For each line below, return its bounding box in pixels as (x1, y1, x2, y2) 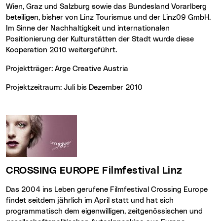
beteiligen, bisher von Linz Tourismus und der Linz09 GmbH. (6, 13, 211, 21)
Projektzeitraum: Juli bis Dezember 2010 (10, 83, 143, 91)
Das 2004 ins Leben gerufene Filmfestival (11, 186, 151, 194)
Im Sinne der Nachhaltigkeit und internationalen (6, 24, 170, 32)
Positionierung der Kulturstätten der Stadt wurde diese (6, 35, 194, 43)
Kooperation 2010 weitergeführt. (6, 46, 117, 54)
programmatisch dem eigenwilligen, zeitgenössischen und (6, 208, 203, 216)
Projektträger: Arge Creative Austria (10, 65, 128, 73)
